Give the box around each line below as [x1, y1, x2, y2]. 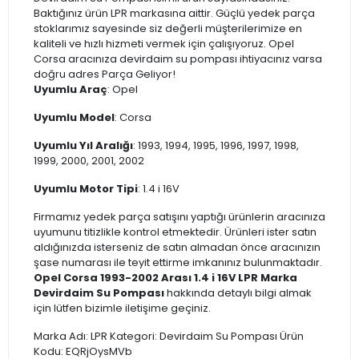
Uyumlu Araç [34, 81, 107, 97]
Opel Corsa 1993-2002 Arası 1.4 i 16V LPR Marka [34, 269, 297, 285]
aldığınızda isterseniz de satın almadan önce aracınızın [34, 239, 321, 255]
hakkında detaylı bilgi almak [164, 284, 312, 301]
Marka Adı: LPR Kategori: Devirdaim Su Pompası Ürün [34, 328, 304, 344]
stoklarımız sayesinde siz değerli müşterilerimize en [34, 20, 302, 36]
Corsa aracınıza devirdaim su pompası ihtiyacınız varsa [34, 50, 322, 67]
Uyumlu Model [34, 109, 115, 125]
